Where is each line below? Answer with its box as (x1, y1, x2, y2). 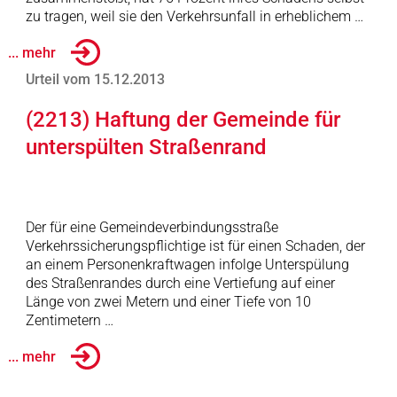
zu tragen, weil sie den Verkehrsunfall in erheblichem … (25, 8, 363, 25)
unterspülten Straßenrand (25, 135, 267, 160)
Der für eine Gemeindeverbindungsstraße (25, 219, 278, 236)
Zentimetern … (25, 312, 113, 329)
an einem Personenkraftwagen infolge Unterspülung (25, 256, 349, 273)
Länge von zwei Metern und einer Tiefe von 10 (25, 293, 311, 310)
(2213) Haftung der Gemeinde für (25, 107, 340, 132)
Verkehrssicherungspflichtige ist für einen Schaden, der (25, 237, 365, 254)
